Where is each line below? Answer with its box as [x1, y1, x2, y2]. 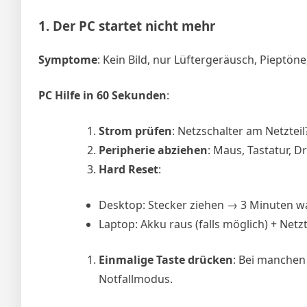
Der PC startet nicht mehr [53, 16, 215, 34]
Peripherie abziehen [99, 142, 208, 158]
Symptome [38, 51, 97, 67]
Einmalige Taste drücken [99, 251, 233, 267]
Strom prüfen [99, 123, 172, 138]
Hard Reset [99, 161, 158, 177]
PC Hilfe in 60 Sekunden [38, 87, 167, 103]
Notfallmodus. [99, 271, 173, 286]
